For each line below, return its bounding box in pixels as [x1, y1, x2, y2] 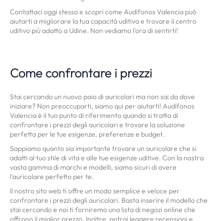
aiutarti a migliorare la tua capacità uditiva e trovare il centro [10, 17, 196, 26]
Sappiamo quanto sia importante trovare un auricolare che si [10, 144, 196, 153]
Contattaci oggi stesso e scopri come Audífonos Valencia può [10, 7, 196, 16]
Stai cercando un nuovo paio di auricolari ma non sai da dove [10, 92, 195, 101]
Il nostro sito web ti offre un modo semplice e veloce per [10, 186, 180, 195]
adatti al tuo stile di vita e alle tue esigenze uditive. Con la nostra [10, 153, 204, 162]
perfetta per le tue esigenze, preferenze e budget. [10, 130, 165, 139]
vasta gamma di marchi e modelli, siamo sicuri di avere [10, 163, 177, 172]
